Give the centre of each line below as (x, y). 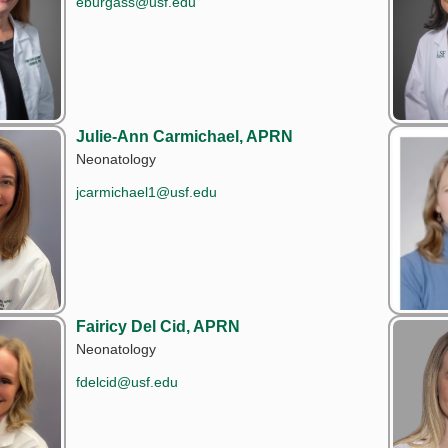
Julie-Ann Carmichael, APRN (184, 136)
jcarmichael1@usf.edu (146, 191)
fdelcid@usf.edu (127, 381)
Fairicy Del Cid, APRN (158, 326)
